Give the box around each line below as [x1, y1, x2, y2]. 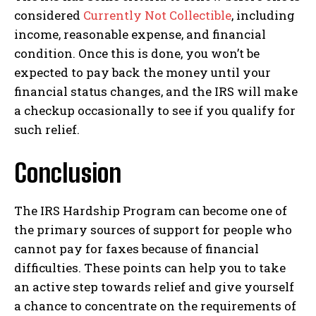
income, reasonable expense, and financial [14, 25, 266, 42]
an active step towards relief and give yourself [14, 278, 294, 295]
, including [231, 6, 295, 23]
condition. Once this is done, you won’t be [14, 44, 260, 61]
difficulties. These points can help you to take [14, 259, 286, 276]
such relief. [14, 121, 80, 138]
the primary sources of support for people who [14, 221, 292, 238]
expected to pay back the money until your [14, 63, 271, 80]
